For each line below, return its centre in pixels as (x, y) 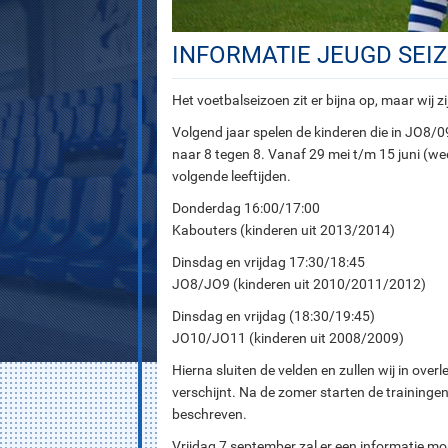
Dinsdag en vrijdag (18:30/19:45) (273, 316)
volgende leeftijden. (231, 176)
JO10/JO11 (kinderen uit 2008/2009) (288, 338)
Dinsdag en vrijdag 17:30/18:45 (268, 262)
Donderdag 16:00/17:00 (246, 208)
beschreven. (209, 414)
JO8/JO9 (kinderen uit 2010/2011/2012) (299, 284)
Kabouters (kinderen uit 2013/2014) (283, 230)
